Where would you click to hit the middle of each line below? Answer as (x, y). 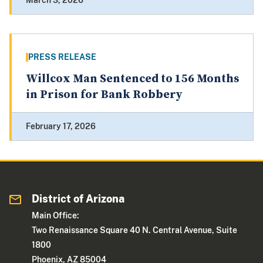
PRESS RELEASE (62, 57)
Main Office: (56, 216)
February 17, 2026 (61, 127)
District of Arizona (78, 199)
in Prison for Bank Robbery (104, 95)
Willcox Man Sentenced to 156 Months (132, 79)
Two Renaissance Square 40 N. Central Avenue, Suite (135, 230)
